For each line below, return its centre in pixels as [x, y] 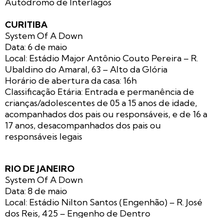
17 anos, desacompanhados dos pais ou [83, 126]
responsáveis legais [44, 137]
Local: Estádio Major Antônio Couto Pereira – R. [101, 58]
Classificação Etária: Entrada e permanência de [100, 92]
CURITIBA [26, 25]
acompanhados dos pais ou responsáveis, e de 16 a [106, 114]
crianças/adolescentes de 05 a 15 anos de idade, [101, 103]
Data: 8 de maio [36, 191]
